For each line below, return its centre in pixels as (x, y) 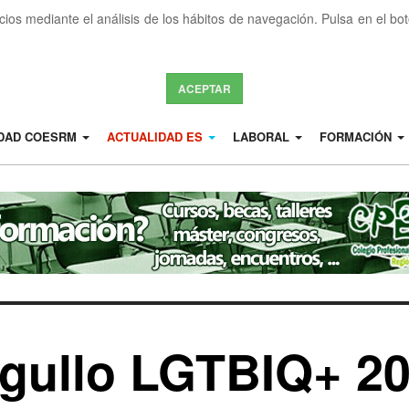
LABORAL (262, 136)
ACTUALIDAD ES (156, 136)
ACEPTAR (204, 89)
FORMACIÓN (357, 136)
